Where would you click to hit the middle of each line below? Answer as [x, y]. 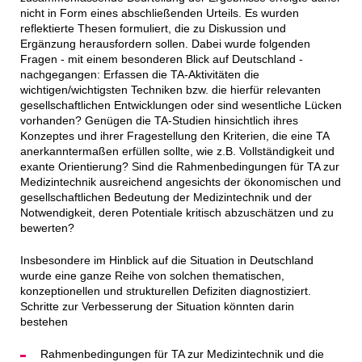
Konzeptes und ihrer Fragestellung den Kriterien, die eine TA [174, 136]
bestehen [44, 322]
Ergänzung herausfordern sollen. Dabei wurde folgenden [165, 44]
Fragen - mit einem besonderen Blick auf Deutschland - [161, 59]
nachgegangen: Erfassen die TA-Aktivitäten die [139, 75]
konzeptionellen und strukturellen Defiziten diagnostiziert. [165, 291]
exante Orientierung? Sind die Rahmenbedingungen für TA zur [179, 167]
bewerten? [47, 228]
